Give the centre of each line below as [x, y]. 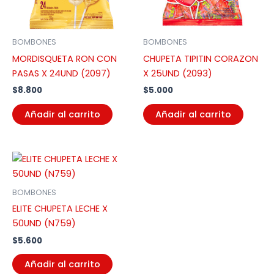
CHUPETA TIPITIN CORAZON [201, 58]
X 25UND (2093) [178, 73]
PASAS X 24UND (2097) [61, 73]
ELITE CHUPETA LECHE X [60, 209]
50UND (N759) [44, 224]
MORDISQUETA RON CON [65, 58]
